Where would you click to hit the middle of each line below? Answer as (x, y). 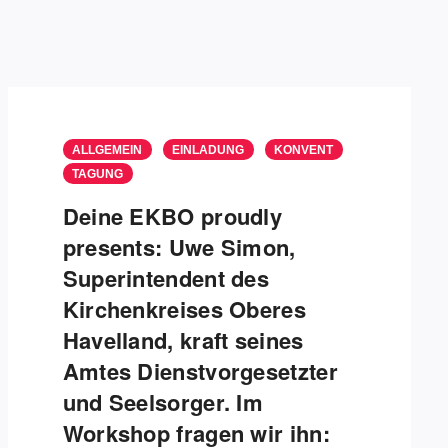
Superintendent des (166, 278)
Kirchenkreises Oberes (184, 309)
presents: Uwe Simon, (179, 247)
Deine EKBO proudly (172, 216)
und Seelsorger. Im (163, 402)
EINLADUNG (207, 150)
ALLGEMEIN (106, 150)
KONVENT (303, 150)
